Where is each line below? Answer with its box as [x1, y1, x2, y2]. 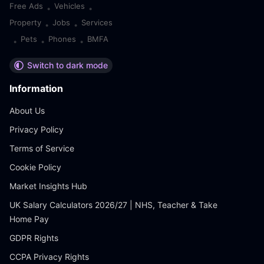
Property [9, 18, 41, 27]
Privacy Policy [9, 124, 64, 134]
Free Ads [9, 1, 43, 11]
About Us [9, 105, 45, 115]
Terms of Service [9, 143, 74, 153]
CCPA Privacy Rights [9, 252, 89, 262]
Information [9, 82, 63, 94]
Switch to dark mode [27, 60, 108, 70]
